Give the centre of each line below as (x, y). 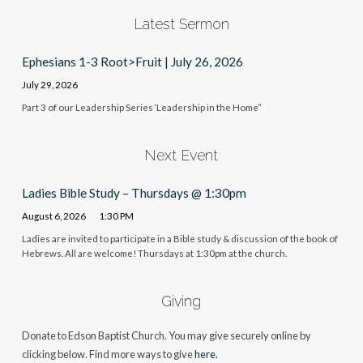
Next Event (181, 155)
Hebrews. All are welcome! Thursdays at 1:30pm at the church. (154, 253)
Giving (181, 301)
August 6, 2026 (53, 216)
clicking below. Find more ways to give (108, 354)
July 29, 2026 (49, 84)
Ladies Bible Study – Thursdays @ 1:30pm (134, 193)
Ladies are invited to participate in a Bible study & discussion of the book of (179, 238)
